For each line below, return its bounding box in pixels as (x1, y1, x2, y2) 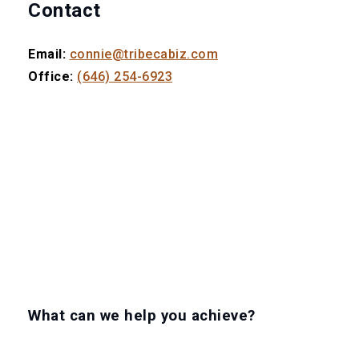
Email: (28, 46, 66, 62)
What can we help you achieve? (28, 306, 256, 325)
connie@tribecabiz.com (69, 46, 218, 62)
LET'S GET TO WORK (46, 340, 184, 356)
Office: (28, 68, 74, 84)
